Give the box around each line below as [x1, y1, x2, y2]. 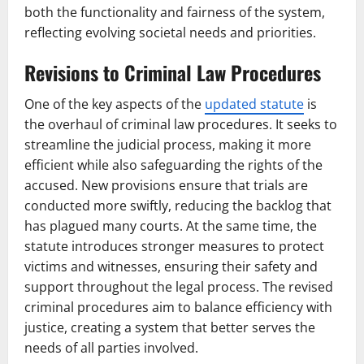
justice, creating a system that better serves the [24, 318, 315, 336]
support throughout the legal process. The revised [24, 278, 333, 296]
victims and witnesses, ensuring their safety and [24, 258, 318, 275]
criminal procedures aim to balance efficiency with [24, 298, 332, 316]
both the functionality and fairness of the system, [24, 3, 325, 21]
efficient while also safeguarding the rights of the [24, 156, 323, 174]
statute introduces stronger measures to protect [24, 237, 324, 255]
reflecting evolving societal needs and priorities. [24, 24, 316, 41]
